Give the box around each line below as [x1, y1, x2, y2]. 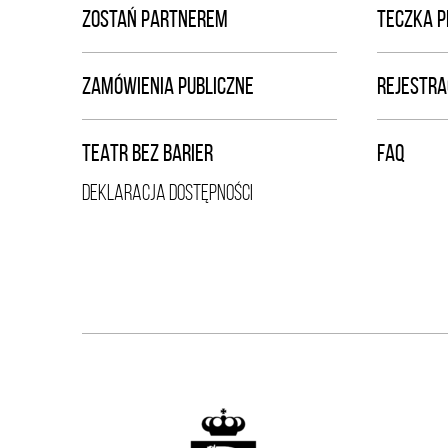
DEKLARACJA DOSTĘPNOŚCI [82, 181, 253, 204]
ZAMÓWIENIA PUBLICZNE [82, 73, 254, 99]
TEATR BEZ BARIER [82, 140, 213, 166]
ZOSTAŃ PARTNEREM [82, 6, 228, 32]
